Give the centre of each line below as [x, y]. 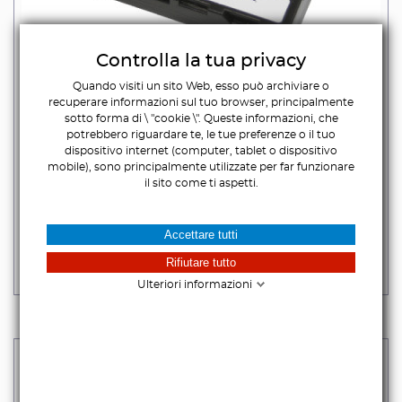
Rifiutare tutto [201, 263]
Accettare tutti [201, 235]
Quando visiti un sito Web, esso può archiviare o [201, 87]
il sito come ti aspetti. [201, 184]
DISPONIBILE [201, 275]
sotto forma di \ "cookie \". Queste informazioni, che [201, 119]
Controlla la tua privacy [201, 61]
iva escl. [236, 230]
